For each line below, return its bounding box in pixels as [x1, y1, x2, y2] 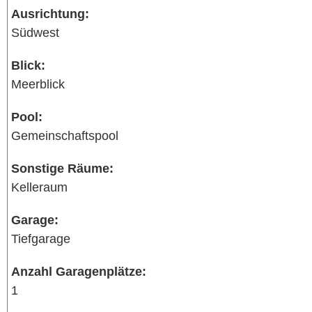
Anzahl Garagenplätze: [11, 264, 146, 279]
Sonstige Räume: [11, 161, 114, 175]
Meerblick [11, 77, 65, 91]
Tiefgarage [11, 231, 70, 246]
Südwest [11, 25, 59, 40]
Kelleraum [11, 180, 68, 194]
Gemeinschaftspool [11, 128, 118, 143]
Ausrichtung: [11, 6, 89, 21]
